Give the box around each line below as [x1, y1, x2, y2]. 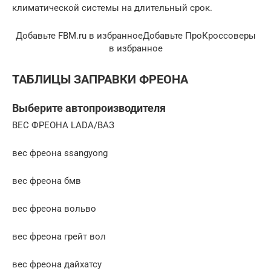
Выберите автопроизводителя [12, 101, 166, 114]
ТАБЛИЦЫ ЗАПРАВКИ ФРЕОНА [12, 72, 188, 87]
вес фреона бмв [12, 175, 81, 186]
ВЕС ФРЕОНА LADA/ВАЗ [12, 119, 114, 131]
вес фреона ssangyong [12, 147, 108, 158]
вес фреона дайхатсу [12, 258, 102, 270]
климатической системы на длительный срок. [12, 2, 212, 14]
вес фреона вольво [12, 203, 96, 214]
